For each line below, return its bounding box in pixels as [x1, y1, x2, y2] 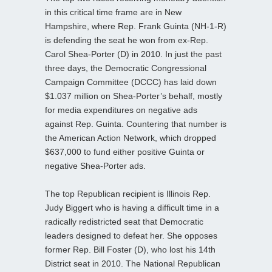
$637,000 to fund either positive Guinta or [45, 146, 205, 157]
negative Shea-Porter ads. [45, 160, 146, 171]
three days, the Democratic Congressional [45, 63, 206, 73]
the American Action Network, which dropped [45, 132, 216, 143]
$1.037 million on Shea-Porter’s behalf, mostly [45, 90, 222, 101]
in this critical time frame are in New [45, 7, 182, 17]
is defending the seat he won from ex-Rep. [45, 35, 208, 45]
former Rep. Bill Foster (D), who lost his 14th [45, 244, 216, 254]
